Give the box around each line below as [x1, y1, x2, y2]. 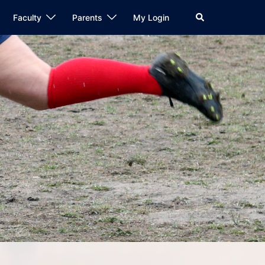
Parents [72, 12, 102, 22]
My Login [133, 12, 169, 22]
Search [195, 11, 222, 21]
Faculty [13, 12, 41, 22]
